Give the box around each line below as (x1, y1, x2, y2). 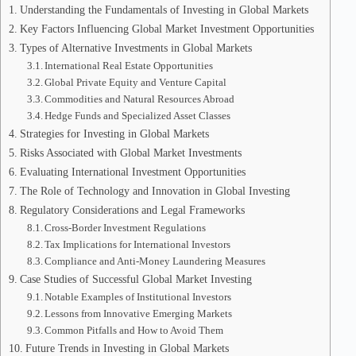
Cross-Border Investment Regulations (44, 222, 207, 234)
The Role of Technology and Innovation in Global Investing (19, 184, 290, 197)
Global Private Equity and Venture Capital (44, 76, 227, 88)
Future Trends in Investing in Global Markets (25, 342, 229, 354)
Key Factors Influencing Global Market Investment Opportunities (19, 22, 314, 35)
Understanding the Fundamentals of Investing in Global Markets (19, 3, 308, 16)
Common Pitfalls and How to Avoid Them (44, 324, 224, 336)
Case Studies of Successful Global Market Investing (19, 273, 252, 285)
